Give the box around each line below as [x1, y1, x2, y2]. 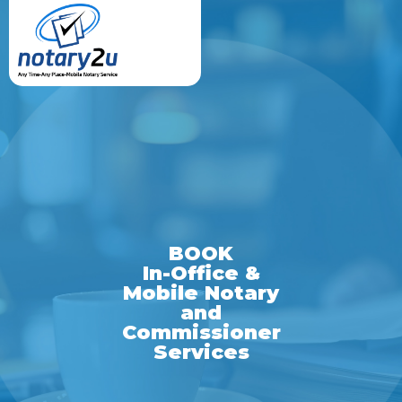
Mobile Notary [123, 281, 279, 305]
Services [153, 340, 249, 364]
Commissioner [121, 320, 281, 345]
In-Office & [142, 261, 260, 285]
